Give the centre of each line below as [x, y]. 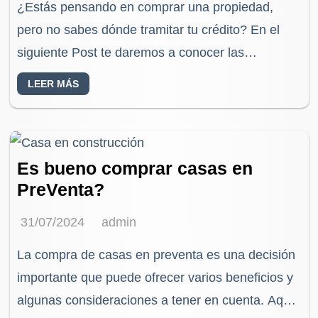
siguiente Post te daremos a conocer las [131, 52]
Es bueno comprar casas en [135, 169]
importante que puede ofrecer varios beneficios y [155, 277]
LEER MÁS [54, 83]
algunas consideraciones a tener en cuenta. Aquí [156, 300]
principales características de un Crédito [131, 75]
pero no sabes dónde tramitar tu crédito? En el [149, 29]
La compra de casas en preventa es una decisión [157, 254]
